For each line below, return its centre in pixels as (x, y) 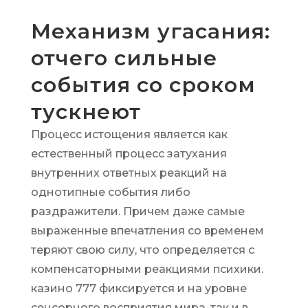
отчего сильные (124, 58)
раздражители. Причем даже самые (137, 211)
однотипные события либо (110, 192)
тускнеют (86, 112)
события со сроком (143, 85)
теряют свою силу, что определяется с (142, 250)
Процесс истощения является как (129, 134)
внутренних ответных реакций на (129, 173)
